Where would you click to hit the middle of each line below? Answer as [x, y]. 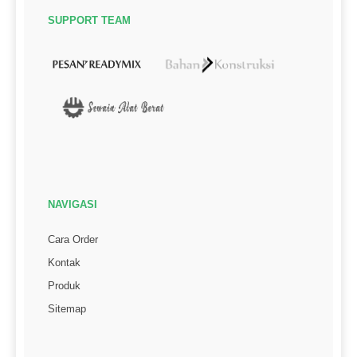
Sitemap [67, 309]
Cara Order [73, 240]
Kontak [64, 263]
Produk [64, 286]
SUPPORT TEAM [89, 20]
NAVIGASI [73, 205]
